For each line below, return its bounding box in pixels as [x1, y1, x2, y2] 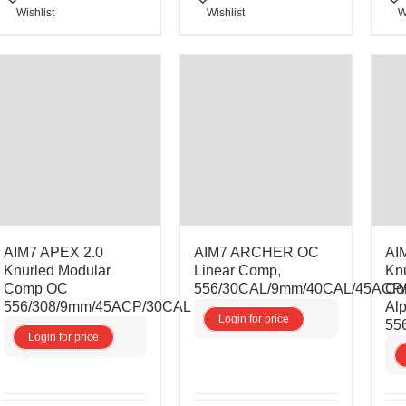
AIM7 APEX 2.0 [4, 244, 104, 260]
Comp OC [4, 280, 69, 296]
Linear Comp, [194, 262, 282, 278]
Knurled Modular [4, 262, 111, 278]
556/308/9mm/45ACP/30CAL [4, 298, 192, 314]
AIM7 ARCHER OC [194, 244, 320, 260]
